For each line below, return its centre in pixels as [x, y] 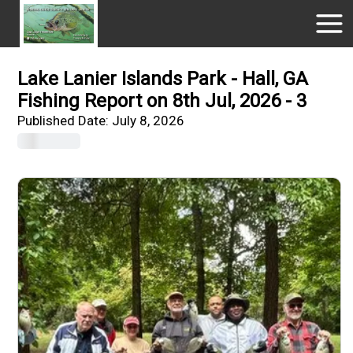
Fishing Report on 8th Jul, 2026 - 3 [162, 101]
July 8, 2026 [149, 121]
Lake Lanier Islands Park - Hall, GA [163, 79]
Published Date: [65, 121]
